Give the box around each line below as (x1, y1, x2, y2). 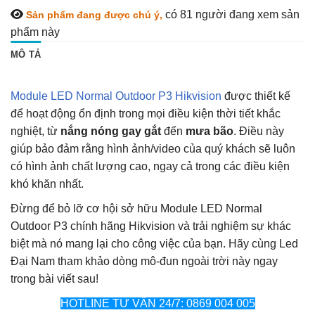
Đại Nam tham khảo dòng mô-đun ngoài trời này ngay (11, 255, 278, 268)
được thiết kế (221, 90, 290, 103)
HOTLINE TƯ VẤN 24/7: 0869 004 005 (60, 297, 255, 310)
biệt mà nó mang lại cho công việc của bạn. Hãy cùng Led (11, 238, 298, 250)
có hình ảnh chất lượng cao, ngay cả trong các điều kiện (11, 160, 290, 173)
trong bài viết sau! (11, 273, 98, 285)
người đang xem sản (193, 8, 300, 21)
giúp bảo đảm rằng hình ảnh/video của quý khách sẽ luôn (11, 143, 295, 155)
